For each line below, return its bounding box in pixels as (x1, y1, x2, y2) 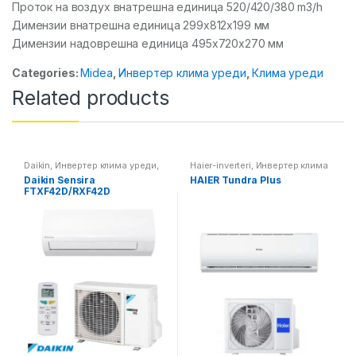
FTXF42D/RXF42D (23, 184, 111, 197)
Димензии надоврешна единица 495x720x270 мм (12, 37, 284, 50)
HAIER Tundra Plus (189, 173, 281, 186)
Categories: (12, 66, 81, 79)
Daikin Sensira (23, 173, 96, 186)
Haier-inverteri (189, 159, 251, 171)
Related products (12, 86, 169, 110)
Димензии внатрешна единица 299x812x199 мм (12, 18, 270, 32)
